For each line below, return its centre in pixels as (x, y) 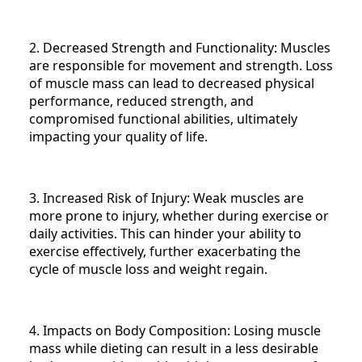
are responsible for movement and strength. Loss (181, 66)
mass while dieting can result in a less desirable (174, 349)
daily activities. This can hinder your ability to (165, 234)
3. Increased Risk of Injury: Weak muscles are (166, 198)
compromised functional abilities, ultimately (163, 119)
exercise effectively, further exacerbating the (165, 252)
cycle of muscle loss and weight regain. (148, 269)
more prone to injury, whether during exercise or (179, 216)
